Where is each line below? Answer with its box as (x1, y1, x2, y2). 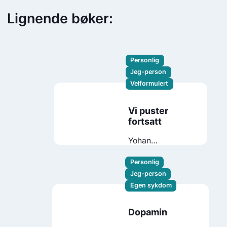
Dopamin (128, 207, 167, 218)
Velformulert (130, 80, 169, 88)
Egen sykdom (130, 181, 172, 190)
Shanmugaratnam (128, 145, 196, 156)
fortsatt (128, 116, 162, 127)
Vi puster (128, 105, 169, 116)
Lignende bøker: (7, 10, 113, 27)
